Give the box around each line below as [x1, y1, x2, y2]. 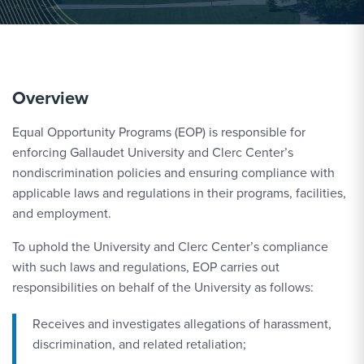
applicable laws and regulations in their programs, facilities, [12, 184, 346, 202]
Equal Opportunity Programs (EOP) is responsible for [12, 123, 305, 141]
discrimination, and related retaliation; [32, 335, 246, 353]
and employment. [12, 204, 111, 223]
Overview [12, 84, 89, 111]
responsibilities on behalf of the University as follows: [12, 278, 314, 297]
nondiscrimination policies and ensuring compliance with [12, 163, 335, 182]
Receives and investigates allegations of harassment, [32, 314, 331, 333]
